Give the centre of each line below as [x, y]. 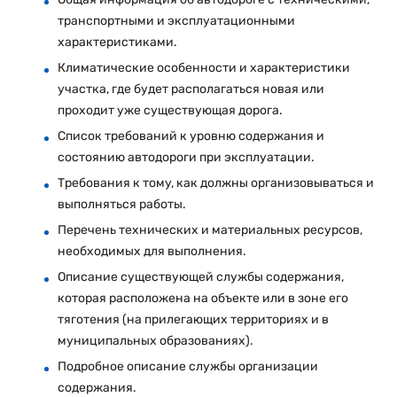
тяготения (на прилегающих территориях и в [193, 319]
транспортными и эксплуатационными [176, 20]
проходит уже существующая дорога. [170, 110]
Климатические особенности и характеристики [204, 67]
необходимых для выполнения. [152, 251]
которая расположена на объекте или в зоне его [203, 298]
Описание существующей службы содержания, [201, 276]
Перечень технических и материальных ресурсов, [210, 230]
